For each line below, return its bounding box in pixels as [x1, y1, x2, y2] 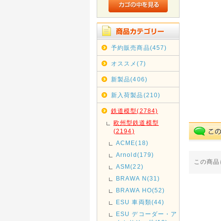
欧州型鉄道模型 [113, 119, 159, 126]
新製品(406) [110, 76, 147, 82]
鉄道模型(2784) [110, 108, 158, 114]
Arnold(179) [115, 151, 154, 158]
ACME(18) [115, 140, 148, 146]
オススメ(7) [110, 60, 146, 67]
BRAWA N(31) [115, 175, 160, 182]
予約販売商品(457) [110, 44, 167, 51]
